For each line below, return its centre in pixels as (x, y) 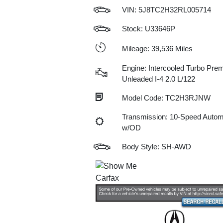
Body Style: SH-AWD (156, 147)
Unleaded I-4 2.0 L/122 (158, 79)
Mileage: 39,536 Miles (157, 48)
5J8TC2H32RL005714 (174, 10)
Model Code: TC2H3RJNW (166, 98)
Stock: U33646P (148, 29)
